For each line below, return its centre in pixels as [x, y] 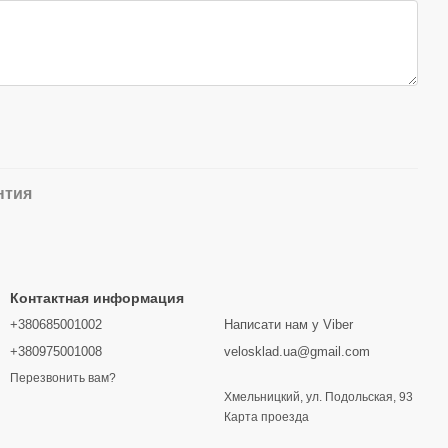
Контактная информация [97, 298]
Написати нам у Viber [288, 324]
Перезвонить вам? [63, 378]
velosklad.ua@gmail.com [297, 351]
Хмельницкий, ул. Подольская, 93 [318, 397]
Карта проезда [266, 417]
